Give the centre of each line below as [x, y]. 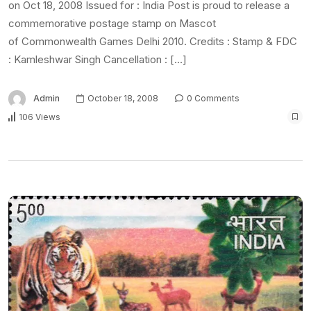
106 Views [40, 117]
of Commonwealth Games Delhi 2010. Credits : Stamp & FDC [153, 41]
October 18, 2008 [122, 99]
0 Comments [212, 99]
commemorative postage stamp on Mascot [112, 23]
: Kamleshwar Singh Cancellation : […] [98, 59]
